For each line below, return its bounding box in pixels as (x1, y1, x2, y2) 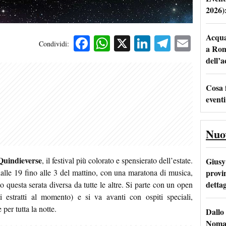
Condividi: (39, 39, 69, 48)
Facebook (90, 32, 152, 54)
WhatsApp (110, 32, 179, 54)
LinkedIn (150, 32, 209, 54)
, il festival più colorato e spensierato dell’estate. (42, 155, 193, 166)
